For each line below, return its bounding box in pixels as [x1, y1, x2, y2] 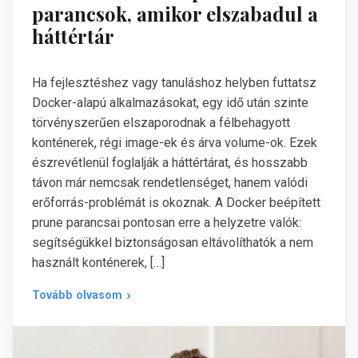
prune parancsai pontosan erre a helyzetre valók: [32, 215, 301, 231]
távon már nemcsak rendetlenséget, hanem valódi [32, 175, 308, 191]
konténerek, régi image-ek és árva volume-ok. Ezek [32, 135, 317, 151]
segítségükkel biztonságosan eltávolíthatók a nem [32, 235, 313, 251]
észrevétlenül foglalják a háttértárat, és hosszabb [32, 155, 308, 171]
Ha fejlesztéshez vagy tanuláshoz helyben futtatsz [32, 75, 316, 91]
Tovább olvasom [32, 288, 122, 302]
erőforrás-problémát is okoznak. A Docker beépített [32, 195, 320, 211]
